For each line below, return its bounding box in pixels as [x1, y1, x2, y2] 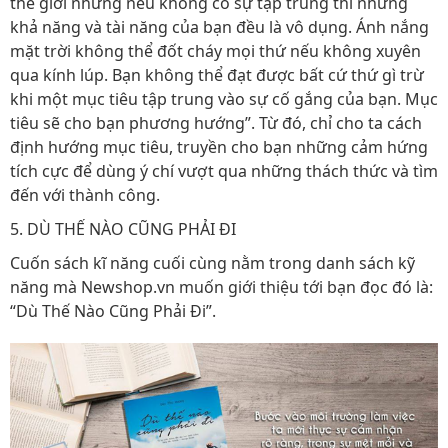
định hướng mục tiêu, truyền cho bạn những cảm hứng [10, 136, 428, 158]
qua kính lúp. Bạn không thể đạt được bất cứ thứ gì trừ [10, 64, 424, 86]
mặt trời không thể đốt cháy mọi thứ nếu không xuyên [10, 40, 421, 62]
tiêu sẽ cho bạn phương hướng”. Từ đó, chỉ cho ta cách [10, 112, 422, 134]
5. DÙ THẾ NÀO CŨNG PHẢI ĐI [10, 218, 236, 240]
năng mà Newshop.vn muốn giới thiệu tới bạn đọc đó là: [10, 276, 433, 298]
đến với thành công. [10, 184, 160, 206]
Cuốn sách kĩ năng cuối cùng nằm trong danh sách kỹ [10, 252, 415, 274]
